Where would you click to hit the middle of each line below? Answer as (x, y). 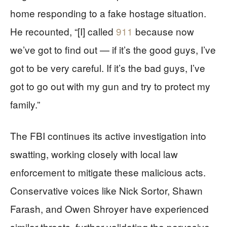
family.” (25, 104)
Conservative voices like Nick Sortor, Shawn (106, 190)
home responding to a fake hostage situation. (108, 13)
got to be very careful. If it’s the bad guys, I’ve (108, 67)
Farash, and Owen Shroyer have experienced (109, 208)
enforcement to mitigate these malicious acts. (108, 172)
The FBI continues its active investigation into (108, 135)
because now (163, 31)
